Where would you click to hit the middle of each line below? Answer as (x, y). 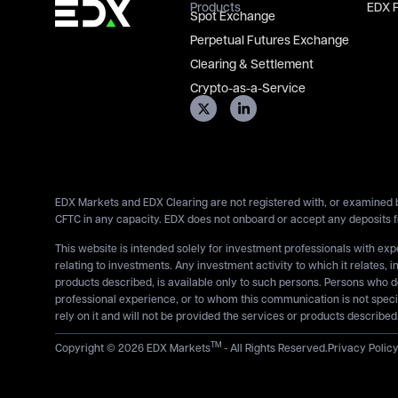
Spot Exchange (233, 18)
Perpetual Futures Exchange (270, 42)
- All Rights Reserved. (276, 349)
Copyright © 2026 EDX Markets (133, 349)
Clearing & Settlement (252, 66)
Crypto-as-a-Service (248, 90)
